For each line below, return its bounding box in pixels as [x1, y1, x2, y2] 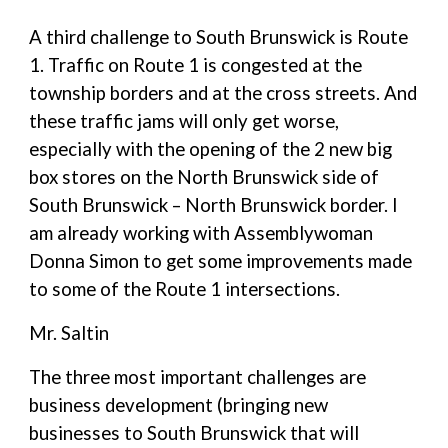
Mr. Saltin [29, 322, 110, 344]
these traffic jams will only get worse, [29, 110, 340, 132]
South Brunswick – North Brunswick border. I [29, 194, 399, 216]
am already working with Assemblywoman [29, 222, 374, 244]
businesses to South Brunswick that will [29, 422, 360, 444]
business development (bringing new [29, 394, 329, 416]
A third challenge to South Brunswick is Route [29, 26, 409, 48]
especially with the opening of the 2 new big [29, 138, 393, 160]
